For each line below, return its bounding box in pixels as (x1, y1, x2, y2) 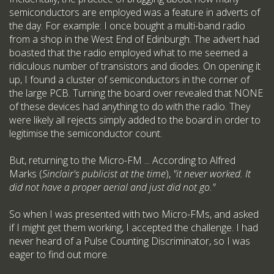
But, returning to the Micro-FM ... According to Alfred (9, 154, 235, 167)
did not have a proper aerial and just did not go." (9, 180, 215, 194)
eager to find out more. (9, 248, 109, 261)
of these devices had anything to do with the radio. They (9, 100, 250, 113)
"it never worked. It (173, 167, 251, 180)
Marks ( (9, 167, 42, 180)
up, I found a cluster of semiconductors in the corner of (9, 73, 250, 86)
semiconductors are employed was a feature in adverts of (9, 6, 260, 19)
